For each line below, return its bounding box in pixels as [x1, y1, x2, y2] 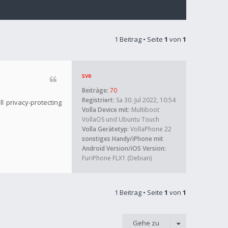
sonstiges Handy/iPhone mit [82, 134, 163, 143]
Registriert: [82, 96, 115, 104]
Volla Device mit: [82, 105, 130, 114]
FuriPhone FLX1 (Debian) [82, 154, 152, 162]
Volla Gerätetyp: [82, 125, 129, 133]
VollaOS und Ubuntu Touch [82, 115, 159, 124]
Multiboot [130, 105, 159, 114]
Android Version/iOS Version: [82, 144, 166, 153]
